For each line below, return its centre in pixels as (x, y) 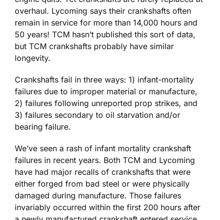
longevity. (33, 58)
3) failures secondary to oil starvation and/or (97, 115)
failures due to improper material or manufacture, (106, 92)
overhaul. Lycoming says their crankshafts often (103, 11)
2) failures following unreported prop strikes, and (106, 103)
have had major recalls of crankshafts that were (103, 172)
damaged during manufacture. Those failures (98, 196)
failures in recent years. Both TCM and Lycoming (105, 160)
